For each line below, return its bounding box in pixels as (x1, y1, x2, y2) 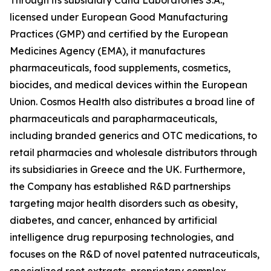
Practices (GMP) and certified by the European (10, 27, 228, 40)
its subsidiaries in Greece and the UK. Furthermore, (10, 163, 245, 175)
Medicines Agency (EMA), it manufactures (10, 44, 205, 57)
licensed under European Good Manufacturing (10, 10, 228, 23)
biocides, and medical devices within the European (10, 78, 247, 91)
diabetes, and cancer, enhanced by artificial (10, 214, 217, 226)
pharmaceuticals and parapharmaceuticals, (10, 112, 217, 125)
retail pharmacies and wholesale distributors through (10, 146, 257, 158)
